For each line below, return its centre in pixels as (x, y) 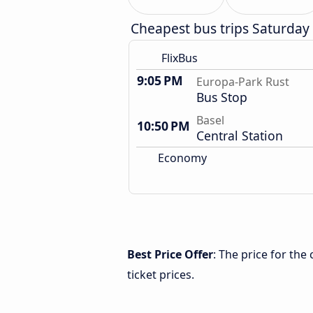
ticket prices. (161, 275)
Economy (181, 158)
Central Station (240, 136)
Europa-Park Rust (243, 82)
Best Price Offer (170, 254)
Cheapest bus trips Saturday (220, 28)
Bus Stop (222, 97)
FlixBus (180, 58)
